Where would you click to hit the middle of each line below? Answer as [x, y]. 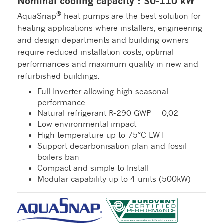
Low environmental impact [87, 124]
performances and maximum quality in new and [108, 64]
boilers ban [58, 157]
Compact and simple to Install [93, 168]
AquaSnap [37, 16]
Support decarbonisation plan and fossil [112, 146]
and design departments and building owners [103, 40]
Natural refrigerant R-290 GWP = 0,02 [108, 113]
